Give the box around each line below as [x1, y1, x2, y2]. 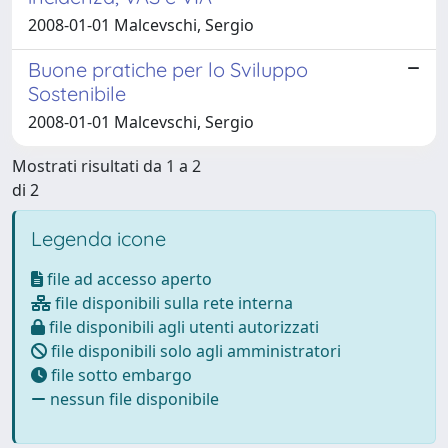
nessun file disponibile [46, 387, 219, 410]
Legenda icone [31, 225, 166, 251]
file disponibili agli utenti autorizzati [45, 315, 319, 338]
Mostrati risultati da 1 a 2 [12, 154, 201, 177]
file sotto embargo [47, 363, 192, 386]
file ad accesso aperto [43, 267, 212, 290]
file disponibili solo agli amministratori [47, 339, 341, 362]
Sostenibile [28, 80, 126, 106]
